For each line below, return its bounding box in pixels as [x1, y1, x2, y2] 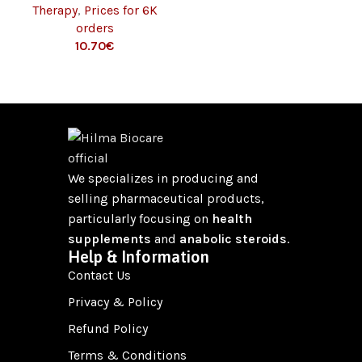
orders [75, 20, 114, 36]
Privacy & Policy [68, 294, 162, 310]
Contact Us [68, 267, 131, 284]
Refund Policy [68, 321, 148, 337]
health [212, 211, 252, 227]
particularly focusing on [68, 211, 212, 227]
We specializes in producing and [68, 170, 259, 187]
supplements [68, 231, 151, 247]
